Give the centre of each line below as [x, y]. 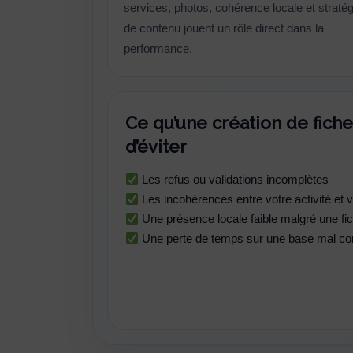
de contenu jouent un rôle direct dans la [224, 28]
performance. [158, 49]
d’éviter [156, 147]
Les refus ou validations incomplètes [234, 180]
